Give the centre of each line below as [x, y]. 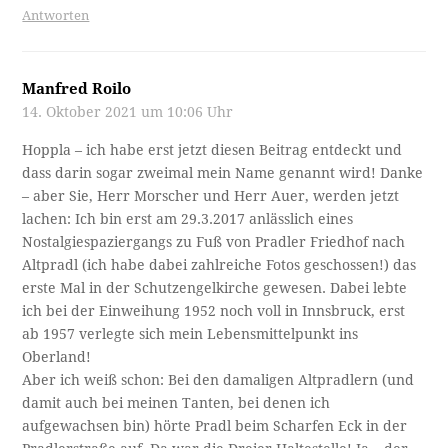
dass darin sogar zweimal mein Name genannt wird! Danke [223, 172]
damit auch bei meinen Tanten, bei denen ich [176, 402]
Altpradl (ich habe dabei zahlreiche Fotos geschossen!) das [219, 264]
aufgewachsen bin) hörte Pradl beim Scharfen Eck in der [215, 425]
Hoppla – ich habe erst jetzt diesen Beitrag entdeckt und [212, 149]
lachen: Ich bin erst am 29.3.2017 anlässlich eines [188, 218]
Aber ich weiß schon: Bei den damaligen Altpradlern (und [218, 379]
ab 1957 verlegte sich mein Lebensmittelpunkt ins [190, 333]
